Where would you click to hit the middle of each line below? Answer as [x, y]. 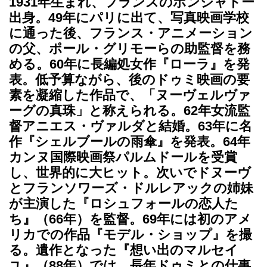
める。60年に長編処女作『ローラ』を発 [129, 64]
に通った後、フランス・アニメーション [131, 33]
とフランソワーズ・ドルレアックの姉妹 [131, 188]
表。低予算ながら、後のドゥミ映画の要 [129, 79]
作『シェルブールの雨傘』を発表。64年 [130, 141]
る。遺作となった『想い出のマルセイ [124, 250]
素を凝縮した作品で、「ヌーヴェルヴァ [130, 95]
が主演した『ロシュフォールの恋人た [124, 203]
